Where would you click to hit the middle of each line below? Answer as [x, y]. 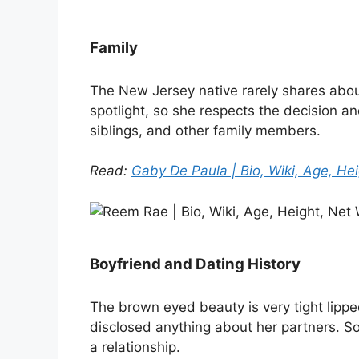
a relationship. [135, 347]
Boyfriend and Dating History [195, 264]
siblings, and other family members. [205, 130]
